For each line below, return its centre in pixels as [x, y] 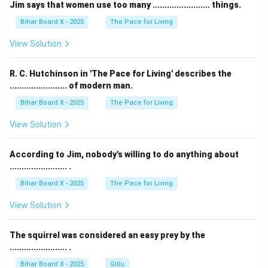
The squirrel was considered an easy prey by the [107, 235]
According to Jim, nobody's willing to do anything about [124, 154]
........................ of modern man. [71, 86]
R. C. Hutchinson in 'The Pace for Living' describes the [121, 74]
